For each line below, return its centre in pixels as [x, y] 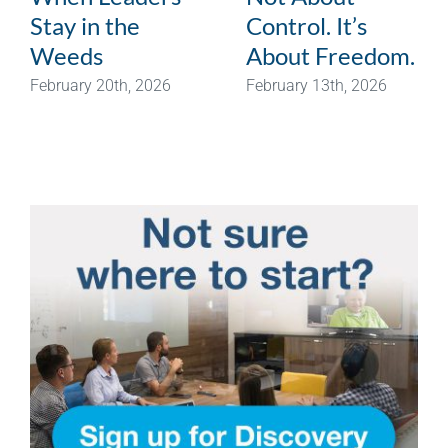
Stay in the [85, 25]
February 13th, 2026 [316, 85]
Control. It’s [306, 25]
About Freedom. [330, 55]
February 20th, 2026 [100, 85]
